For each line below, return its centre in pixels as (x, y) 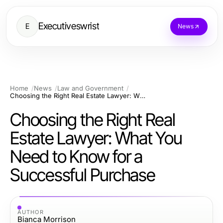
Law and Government (90, 88)
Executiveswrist (69, 26)
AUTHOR (31, 212)
